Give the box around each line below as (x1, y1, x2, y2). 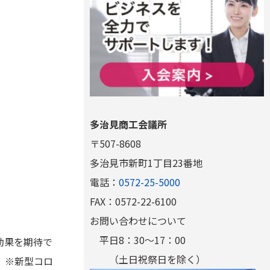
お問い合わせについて (89, 213, 186, 228)
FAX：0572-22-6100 (89, 193, 177, 209)
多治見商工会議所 (89, 116, 167, 131)
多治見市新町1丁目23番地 (89, 155, 202, 170)
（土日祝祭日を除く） (89, 251, 206, 266)
